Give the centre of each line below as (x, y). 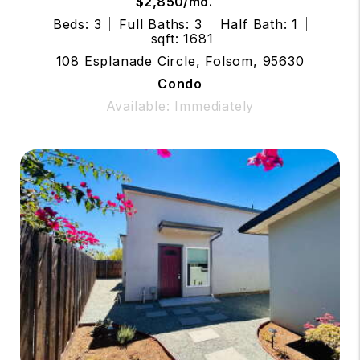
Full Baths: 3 (161, 25)
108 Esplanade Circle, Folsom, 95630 (180, 61)
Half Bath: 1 (259, 25)
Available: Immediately (180, 106)
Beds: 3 (77, 25)
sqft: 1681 (182, 39)
